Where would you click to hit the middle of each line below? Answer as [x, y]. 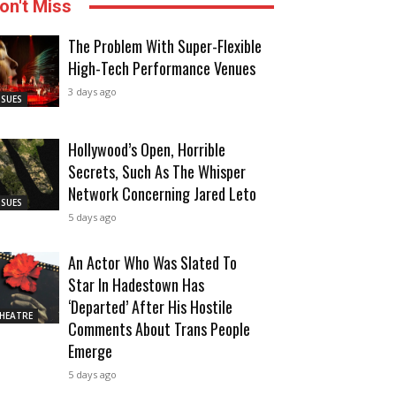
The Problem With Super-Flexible [165, 46]
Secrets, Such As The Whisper [157, 172]
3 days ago [92, 92]
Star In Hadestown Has [136, 285]
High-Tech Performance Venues [162, 69]
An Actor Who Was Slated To [152, 263]
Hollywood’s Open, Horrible [147, 150]
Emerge [90, 351]
